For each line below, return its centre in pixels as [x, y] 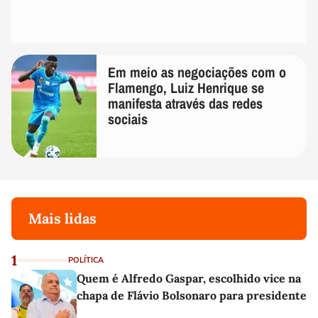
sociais [128, 119]
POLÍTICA [86, 261]
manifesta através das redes [185, 104]
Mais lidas [62, 219]
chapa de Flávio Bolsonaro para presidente [192, 296]
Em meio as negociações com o [197, 72]
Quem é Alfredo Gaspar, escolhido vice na [189, 279]
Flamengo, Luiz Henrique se [186, 88]
